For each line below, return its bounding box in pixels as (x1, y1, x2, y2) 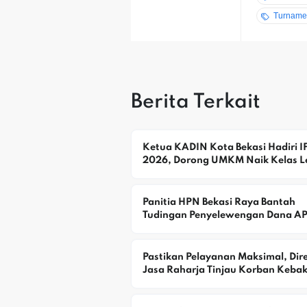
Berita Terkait (131, 93, 260, 112)
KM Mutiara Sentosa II (143, 278, 249, 288)
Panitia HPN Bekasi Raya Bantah (143, 197, 295, 207)
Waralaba (143, 169, 190, 178)
